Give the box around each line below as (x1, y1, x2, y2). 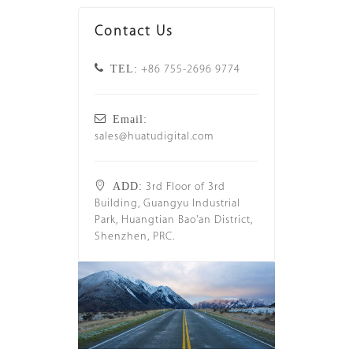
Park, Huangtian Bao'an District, (95, 214, 253, 226)
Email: (106, 113, 147, 124)
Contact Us (95, 24, 173, 39)
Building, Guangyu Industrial (95, 198, 240, 210)
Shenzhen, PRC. (95, 231, 175, 243)
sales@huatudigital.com (95, 131, 214, 143)
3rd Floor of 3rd (143, 181, 225, 193)
